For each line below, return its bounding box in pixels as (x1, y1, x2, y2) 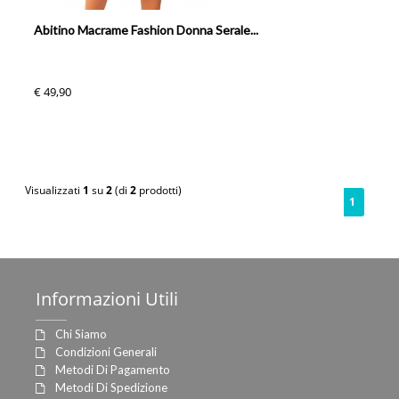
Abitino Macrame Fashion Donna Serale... (34, 22, 259, 37)
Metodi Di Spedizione (55, 380, 167, 395)
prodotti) (136, 183, 185, 198)
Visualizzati (25, 183, 84, 198)
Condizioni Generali (55, 345, 157, 359)
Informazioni (36, 287, 141, 311)
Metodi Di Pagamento (55, 362, 170, 377)
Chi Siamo (55, 327, 107, 341)
